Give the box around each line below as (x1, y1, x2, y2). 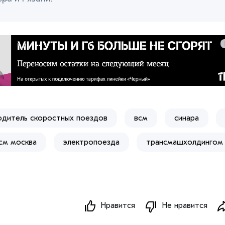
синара (174, 113, 199, 123)
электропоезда (63, 137, 120, 147)
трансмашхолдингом (146, 137, 223, 147)
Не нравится (162, 201, 208, 210)
